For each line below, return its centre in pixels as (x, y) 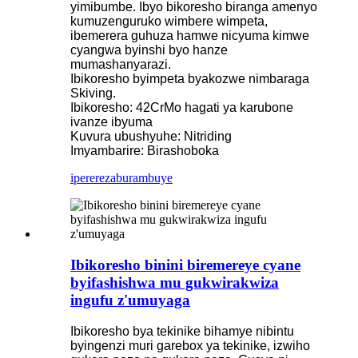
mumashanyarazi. (121, 65)
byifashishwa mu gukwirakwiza (175, 282)
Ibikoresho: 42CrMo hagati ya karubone (182, 108)
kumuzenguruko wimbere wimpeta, (169, 22)
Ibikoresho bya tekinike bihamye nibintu (182, 331)
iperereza (93, 178)
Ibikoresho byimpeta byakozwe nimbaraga (190, 79)
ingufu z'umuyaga (130, 300)
